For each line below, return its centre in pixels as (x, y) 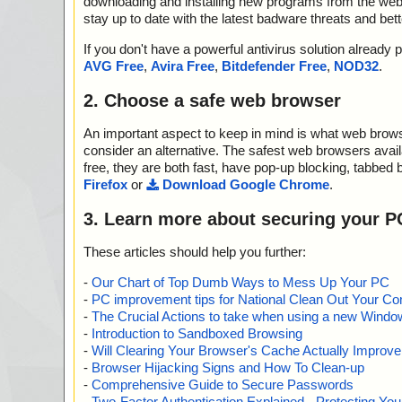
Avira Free (183, 66)
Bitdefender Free (274, 66)
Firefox (105, 185)
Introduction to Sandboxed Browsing (197, 334)
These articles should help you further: (195, 252)
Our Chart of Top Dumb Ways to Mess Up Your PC (240, 283)
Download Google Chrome (246, 185)
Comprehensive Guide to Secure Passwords (223, 385)
